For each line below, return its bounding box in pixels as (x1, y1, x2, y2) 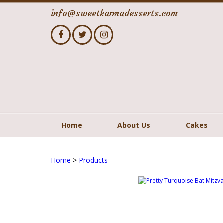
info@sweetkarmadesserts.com (51, 7, 178, 19)
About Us (117, 120, 150, 130)
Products (79, 155, 108, 165)
